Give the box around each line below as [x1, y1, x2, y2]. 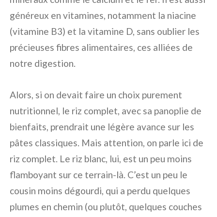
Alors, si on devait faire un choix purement [10, 89, 182, 101]
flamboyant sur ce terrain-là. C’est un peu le [10, 169, 187, 181]
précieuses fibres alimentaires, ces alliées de [10, 42, 193, 53]
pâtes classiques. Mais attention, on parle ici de [10, 137, 203, 149]
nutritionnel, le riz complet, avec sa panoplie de [10, 105, 201, 117]
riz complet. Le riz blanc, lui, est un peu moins [10, 153, 192, 165]
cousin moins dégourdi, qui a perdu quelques [10, 185, 190, 197]
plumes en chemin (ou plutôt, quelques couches [10, 201, 202, 213]
